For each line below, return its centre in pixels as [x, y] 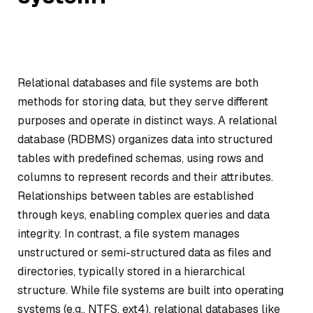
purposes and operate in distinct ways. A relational [147, 121]
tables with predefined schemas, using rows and [140, 158]
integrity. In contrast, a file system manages [129, 234]
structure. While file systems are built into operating [151, 290]
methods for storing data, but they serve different [143, 102]
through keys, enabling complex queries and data [144, 215]
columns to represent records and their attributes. [145, 177]
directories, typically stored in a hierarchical [131, 271]
